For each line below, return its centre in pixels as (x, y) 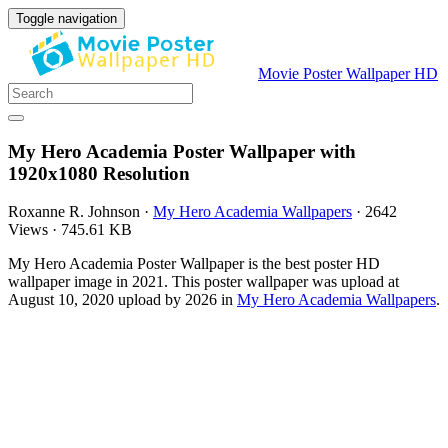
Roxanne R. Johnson (74, 212)
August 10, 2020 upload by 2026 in (122, 300)
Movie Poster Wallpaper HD (348, 73)
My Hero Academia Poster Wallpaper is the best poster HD (194, 264)
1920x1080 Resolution (99, 173)
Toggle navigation (66, 18)
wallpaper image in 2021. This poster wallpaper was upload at (203, 282)
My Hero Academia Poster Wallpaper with (182, 151)
